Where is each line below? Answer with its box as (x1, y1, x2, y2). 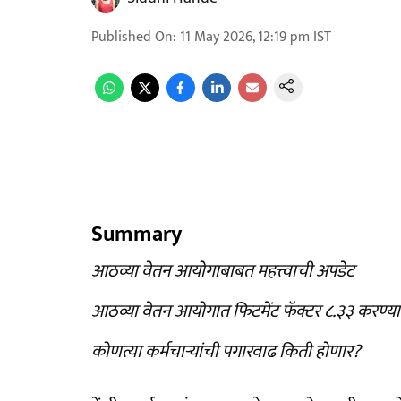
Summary (91, 217, 182, 252)
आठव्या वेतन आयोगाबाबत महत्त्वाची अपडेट (91, 256, 354, 286)
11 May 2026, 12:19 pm (180, 25, 310, 49)
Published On (91, 25, 173, 49)
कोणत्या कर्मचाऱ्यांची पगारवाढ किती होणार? (91, 337, 361, 367)
